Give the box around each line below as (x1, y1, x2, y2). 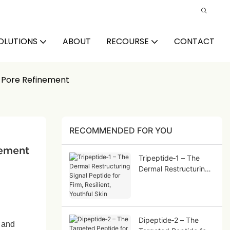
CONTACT (174, 35, 215, 47)
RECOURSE (106, 35, 149, 47)
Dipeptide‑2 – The (138, 215, 199, 224)
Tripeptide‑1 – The (138, 153, 200, 162)
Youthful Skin (138, 196, 182, 205)
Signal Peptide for (138, 175, 199, 184)
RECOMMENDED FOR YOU (69, 125, 172, 136)
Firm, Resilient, (138, 185, 187, 195)
